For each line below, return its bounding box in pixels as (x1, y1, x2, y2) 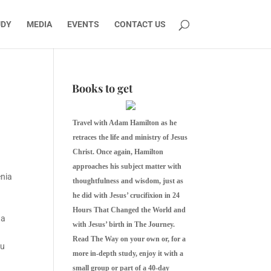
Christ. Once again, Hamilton (73, 148, 164, 156)
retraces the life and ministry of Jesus (73, 133, 188, 142)
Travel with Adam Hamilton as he (73, 119, 177, 127)
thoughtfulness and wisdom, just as (73, 177, 184, 185)
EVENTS (67, 19, 99, 29)
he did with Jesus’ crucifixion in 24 (73, 191, 180, 200)
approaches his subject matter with (73, 162, 182, 171)
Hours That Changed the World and (73, 206, 186, 214)
